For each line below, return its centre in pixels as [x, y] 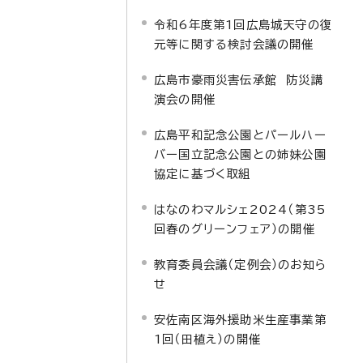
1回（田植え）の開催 [207, 339]
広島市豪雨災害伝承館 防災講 [239, 80]
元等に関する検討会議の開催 [234, 44]
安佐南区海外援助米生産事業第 [240, 320]
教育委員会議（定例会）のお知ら [240, 265]
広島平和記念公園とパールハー [240, 135]
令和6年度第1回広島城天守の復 [243, 25]
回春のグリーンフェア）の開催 [235, 229]
